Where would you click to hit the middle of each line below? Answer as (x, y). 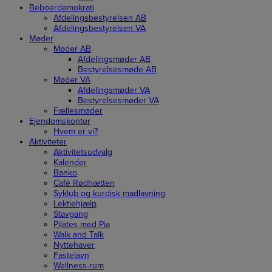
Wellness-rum (79, 266)
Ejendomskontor (60, 121)
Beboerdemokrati (62, 8)
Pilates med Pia (82, 224)
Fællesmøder (78, 111)
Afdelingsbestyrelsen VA (100, 28)
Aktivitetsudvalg (83, 152)
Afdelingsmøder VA (114, 90)
